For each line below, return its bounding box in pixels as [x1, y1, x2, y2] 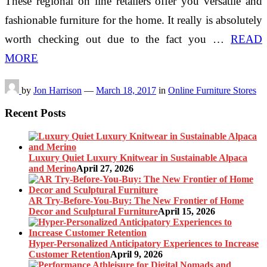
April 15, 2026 [158, 206, 215, 216]
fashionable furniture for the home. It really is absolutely [5, 13, 262, 26]
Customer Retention [29, 249, 110, 259]
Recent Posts [5, 107, 66, 120]
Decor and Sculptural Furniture [29, 206, 158, 216]
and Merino [29, 163, 76, 173]
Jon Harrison [33, 85, 82, 95]
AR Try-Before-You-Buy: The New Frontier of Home [29, 195, 244, 206]
